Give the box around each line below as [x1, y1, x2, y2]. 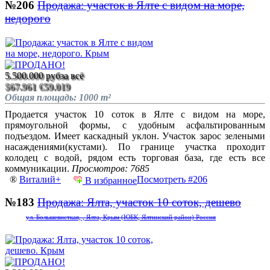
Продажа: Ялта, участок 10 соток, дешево [37, 196, 241, 209]
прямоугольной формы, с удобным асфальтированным [5, 119, 265, 130]
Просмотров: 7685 [72, 163, 149, 174]
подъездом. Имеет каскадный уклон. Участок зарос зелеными [5, 130, 265, 141]
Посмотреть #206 [137, 174, 207, 184]
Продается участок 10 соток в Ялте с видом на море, [5, 108, 265, 119]
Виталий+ [19, 174, 61, 184]
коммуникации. [5, 163, 72, 174]
